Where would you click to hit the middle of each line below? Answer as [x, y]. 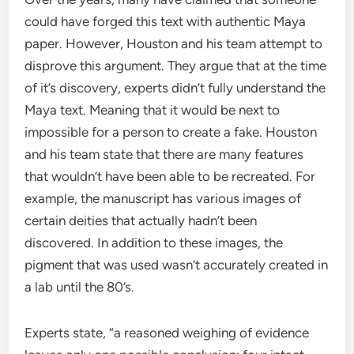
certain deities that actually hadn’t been [141, 221]
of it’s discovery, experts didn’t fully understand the [175, 88]
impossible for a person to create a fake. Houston [171, 132]
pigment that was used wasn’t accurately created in [177, 265]
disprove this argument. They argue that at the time [176, 66]
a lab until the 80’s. [80, 287]
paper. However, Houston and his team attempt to [174, 44]
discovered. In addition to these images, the [154, 243]
